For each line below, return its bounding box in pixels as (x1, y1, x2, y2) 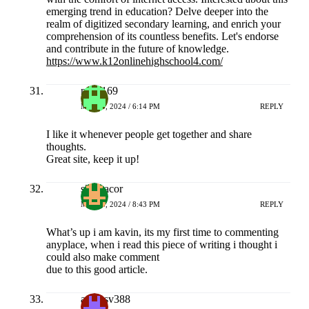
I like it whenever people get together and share (46, 128, 252, 141)
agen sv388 (80, 293, 130, 306)
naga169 (80, 85, 118, 97)
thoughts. (46, 141, 86, 153)
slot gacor (80, 183, 123, 195)
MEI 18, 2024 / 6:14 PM (80, 101, 160, 110)
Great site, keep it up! (46, 153, 139, 166)
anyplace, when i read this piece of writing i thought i (46, 239, 277, 251)
